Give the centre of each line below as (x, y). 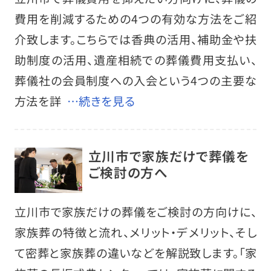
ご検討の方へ (128, 172)
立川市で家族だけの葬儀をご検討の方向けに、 (135, 211)
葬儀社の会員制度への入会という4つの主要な (135, 81)
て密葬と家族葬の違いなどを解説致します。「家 (135, 253)
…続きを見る (101, 101)
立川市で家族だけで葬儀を (168, 156)
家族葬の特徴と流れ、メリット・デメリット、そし (135, 232)
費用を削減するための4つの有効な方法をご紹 (135, 19)
